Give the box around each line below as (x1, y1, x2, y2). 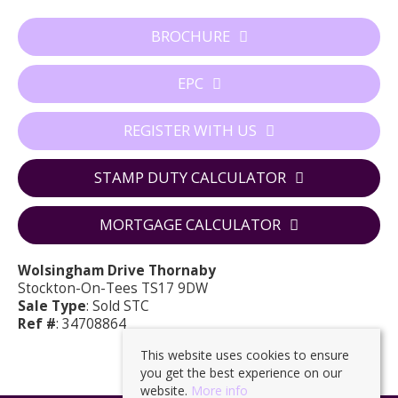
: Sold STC (86, 296, 149, 315)
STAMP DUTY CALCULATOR (94, 166, 286, 187)
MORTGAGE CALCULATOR (99, 213, 281, 235)
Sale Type (18, 296, 86, 315)
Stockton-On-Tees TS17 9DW (18, 278, 208, 298)
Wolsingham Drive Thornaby (18, 260, 216, 280)
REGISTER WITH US (123, 119, 257, 140)
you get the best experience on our (140, 364, 342, 381)
